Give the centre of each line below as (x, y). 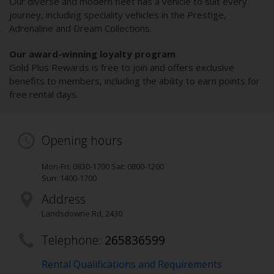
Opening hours (82, 141)
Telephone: (73, 240)
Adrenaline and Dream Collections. (80, 28)
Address (64, 199)
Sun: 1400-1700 (69, 178)
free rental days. (44, 94)
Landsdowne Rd (72, 214)
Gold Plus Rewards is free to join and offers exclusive (122, 68)
